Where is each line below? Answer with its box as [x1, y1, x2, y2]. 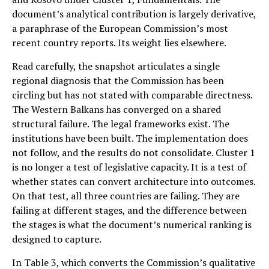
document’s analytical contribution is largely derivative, [12, 7, 256, 20]
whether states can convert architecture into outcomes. [12, 174, 255, 188]
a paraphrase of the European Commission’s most [12, 21, 228, 35]
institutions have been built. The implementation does [12, 131, 248, 145]
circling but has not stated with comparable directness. [12, 88, 252, 101]
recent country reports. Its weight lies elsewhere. [12, 35, 226, 49]
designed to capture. [12, 232, 101, 246]
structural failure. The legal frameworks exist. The [12, 116, 229, 130]
